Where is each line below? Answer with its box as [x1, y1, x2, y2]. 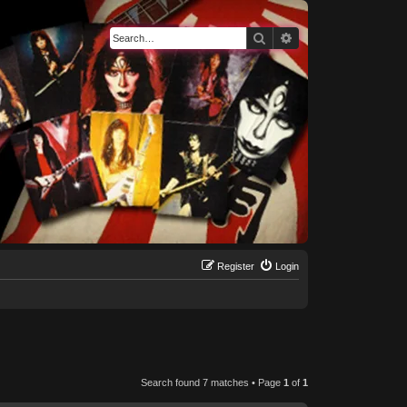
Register [216, 261, 254, 272]
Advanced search [293, 29, 389, 45]
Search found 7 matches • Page [140, 377, 283, 389]
